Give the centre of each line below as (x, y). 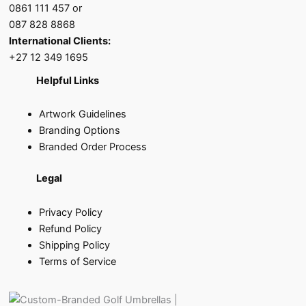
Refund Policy (71, 228)
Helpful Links (68, 80)
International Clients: (60, 41)
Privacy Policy (71, 212)
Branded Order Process (93, 147)
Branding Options (80, 131)
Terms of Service (78, 261)
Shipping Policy (75, 245)
